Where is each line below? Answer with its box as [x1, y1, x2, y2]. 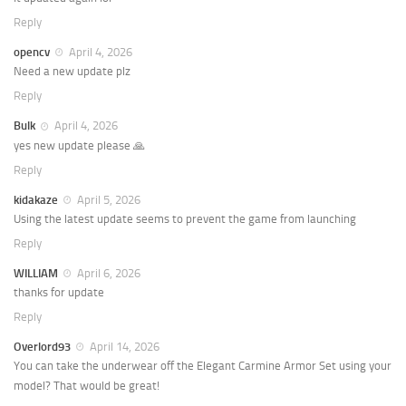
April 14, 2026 [87, 339, 159, 353]
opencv [14, 45, 50, 60]
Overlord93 [14, 339, 71, 353]
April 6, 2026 [74, 266, 140, 280]
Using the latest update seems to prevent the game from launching [14, 211, 356, 226]
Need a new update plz [14, 64, 130, 79]
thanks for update [14, 285, 104, 299]
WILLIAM [14, 266, 58, 280]
